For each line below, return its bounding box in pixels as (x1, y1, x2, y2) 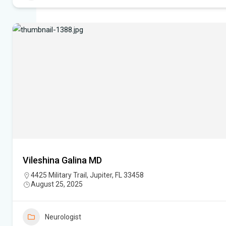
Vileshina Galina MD (23, 155, 102, 166)
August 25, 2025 (31, 180, 83, 189)
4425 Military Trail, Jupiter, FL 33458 (31, 171, 144, 180)
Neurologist (45, 213, 81, 221)
